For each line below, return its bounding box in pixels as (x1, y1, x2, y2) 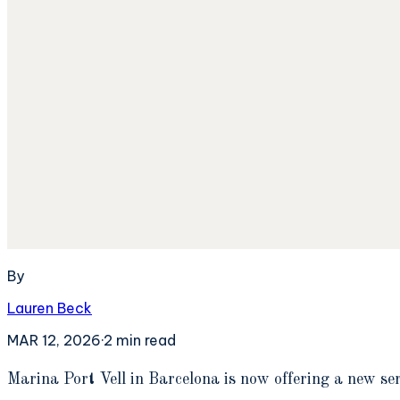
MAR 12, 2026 (7, 330, 101, 349)
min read (112, 330, 176, 349)
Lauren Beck (7, 298, 92, 317)
